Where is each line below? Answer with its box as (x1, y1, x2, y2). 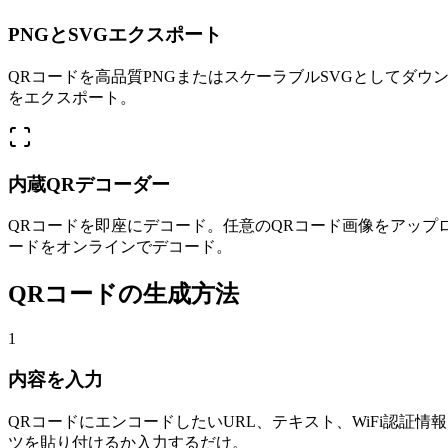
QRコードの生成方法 (8, 281, 239, 308)
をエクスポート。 (8, 88, 136, 106)
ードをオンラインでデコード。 (8, 238, 232, 256)
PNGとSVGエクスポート (8, 24, 222, 46)
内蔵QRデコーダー (8, 173, 170, 195)
